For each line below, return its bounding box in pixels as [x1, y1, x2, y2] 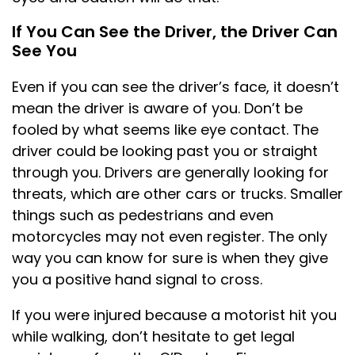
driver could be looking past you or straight [12, 140, 318, 161]
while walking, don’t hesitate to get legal [12, 326, 295, 346]
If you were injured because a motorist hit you [12, 304, 337, 325]
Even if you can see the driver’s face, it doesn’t [12, 76, 339, 97]
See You [12, 39, 77, 62]
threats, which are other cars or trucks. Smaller [12, 183, 343, 204]
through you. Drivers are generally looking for [12, 162, 329, 182]
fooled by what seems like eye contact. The [12, 119, 319, 139]
